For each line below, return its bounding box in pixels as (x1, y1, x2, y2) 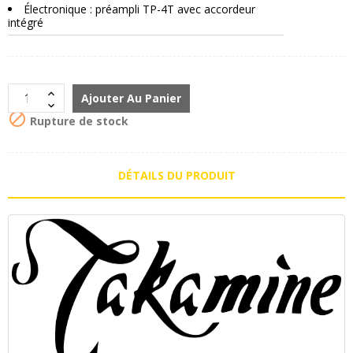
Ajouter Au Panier (81, 91, 181, 106)
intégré (8, 15, 43, 31)
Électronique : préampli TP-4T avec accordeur (24, 2, 255, 17)
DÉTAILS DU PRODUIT (117, 168, 236, 184)
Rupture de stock (27, 113, 128, 128)
